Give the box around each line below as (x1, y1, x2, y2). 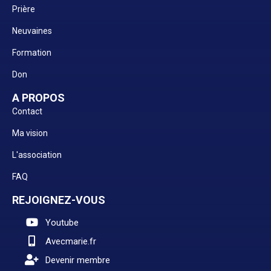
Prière (12, 4, 35, 15)
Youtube (45, 217, 79, 229)
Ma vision (12, 128, 48, 139)
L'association (12, 150, 62, 160)
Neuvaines (12, 26, 52, 36)
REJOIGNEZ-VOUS (12, 194, 105, 207)
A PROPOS (12, 91, 65, 105)
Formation (12, 48, 51, 58)
